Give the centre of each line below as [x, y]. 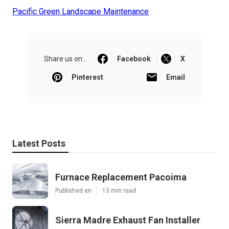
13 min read [119, 191]
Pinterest [87, 77]
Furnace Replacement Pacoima [121, 177]
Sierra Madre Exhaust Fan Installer [128, 220]
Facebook [134, 59]
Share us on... [65, 59]
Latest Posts [39, 144]
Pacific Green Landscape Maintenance [81, 12]
